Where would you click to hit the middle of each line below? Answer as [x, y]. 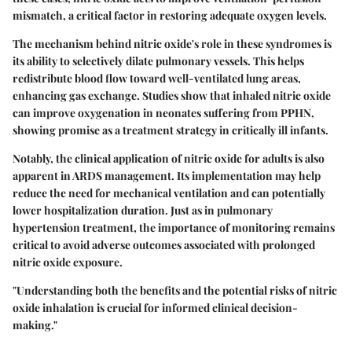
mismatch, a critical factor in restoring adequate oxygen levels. [170, 15]
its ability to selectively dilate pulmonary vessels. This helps [158, 60]
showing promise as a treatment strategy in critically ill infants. [170, 130]
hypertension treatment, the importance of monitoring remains [174, 227]
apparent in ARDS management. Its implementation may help [167, 175]
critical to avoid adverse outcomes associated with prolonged [164, 244]
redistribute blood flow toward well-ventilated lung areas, [157, 78]
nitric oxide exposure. [68, 262]
